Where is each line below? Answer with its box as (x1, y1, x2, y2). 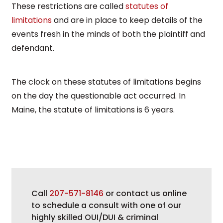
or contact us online (104, 187, 187, 199)
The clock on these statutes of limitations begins (11, 76, 201, 88)
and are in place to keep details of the (52, 14, 203, 26)
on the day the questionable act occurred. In (11, 90, 186, 102)
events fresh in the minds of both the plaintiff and (11, 28, 205, 40)
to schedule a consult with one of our (31, 199, 181, 211)
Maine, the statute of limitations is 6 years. (11, 104, 175, 115)
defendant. (11, 42, 54, 54)
